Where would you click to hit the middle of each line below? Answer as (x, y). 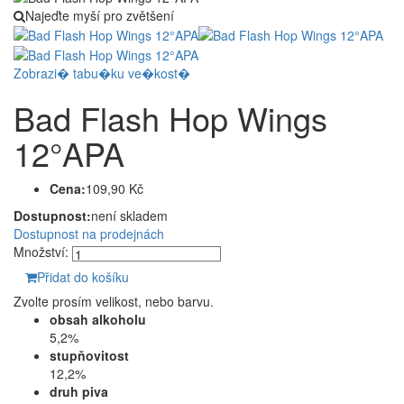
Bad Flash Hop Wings (170, 118)
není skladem (129, 216)
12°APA (69, 153)
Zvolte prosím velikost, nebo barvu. (114, 302)
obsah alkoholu (98, 320)
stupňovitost (89, 356)
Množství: (41, 252)
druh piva (79, 392)
